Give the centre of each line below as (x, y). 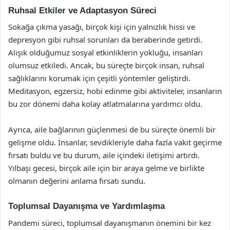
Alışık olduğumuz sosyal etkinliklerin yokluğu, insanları (106, 52)
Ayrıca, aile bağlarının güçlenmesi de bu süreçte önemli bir (112, 129)
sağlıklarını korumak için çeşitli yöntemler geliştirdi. (99, 78)
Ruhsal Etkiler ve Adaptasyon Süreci (82, 10)
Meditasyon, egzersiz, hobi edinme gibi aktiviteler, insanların (115, 91)
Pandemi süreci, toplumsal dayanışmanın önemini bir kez (110, 223)
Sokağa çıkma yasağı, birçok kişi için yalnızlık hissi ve (102, 27)
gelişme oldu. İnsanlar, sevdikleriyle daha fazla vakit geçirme (115, 142)
